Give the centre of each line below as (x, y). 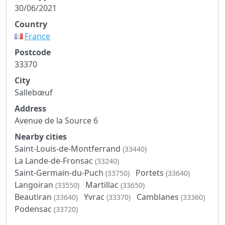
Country (31, 24)
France (37, 36)
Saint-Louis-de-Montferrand (69, 148)
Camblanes (159, 197)
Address (30, 108)
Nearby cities (41, 136)
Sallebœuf (34, 92)
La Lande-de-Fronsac (55, 160)
